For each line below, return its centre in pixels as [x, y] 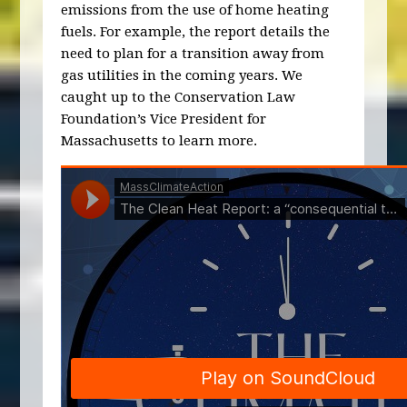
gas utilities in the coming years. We [182, 75]
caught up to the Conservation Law [179, 97]
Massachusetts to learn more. [159, 140]
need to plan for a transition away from [193, 53]
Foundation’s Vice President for [164, 119]
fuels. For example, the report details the [196, 31]
